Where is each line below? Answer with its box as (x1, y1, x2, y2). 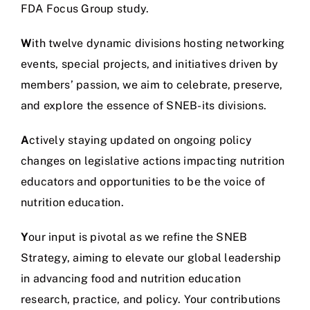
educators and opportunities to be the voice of (21, 174, 266, 188)
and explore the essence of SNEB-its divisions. (21, 98, 267, 112)
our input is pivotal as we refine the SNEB (28, 230, 248, 244)
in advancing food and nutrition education (21, 271, 241, 285)
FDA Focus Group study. (21, 1, 149, 15)
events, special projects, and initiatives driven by (21, 57, 279, 71)
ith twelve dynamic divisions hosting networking (32, 36, 285, 50)
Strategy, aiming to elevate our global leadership (21, 250, 281, 264)
